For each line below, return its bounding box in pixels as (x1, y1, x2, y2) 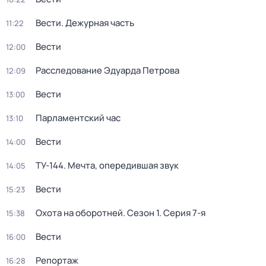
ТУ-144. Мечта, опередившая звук (36, 159, 179, 172)
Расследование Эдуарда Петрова (36, 64, 179, 77)
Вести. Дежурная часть (36, 17, 134, 29)
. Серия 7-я (159, 207, 205, 219)
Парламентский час (36, 112, 121, 124)
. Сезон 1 (123, 207, 159, 219)
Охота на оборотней (36, 207, 123, 219)
